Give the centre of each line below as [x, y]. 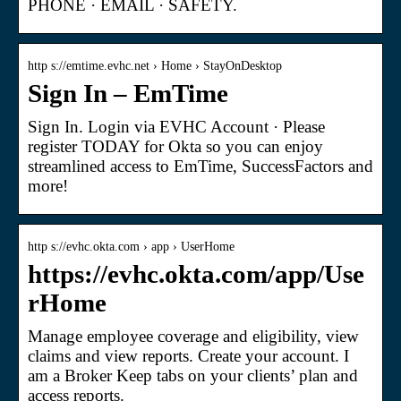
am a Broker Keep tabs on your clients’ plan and [193, 375]
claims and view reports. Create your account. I [188, 355]
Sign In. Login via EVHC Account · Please [176, 126]
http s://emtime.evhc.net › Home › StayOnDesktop [155, 65]
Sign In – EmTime [128, 93]
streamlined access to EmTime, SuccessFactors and [200, 166]
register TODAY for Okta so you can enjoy [175, 146]
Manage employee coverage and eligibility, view [193, 336]
